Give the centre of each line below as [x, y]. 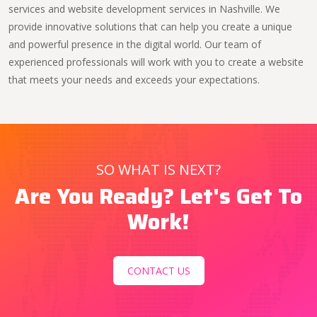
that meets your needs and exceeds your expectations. [134, 80]
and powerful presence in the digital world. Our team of [135, 44]
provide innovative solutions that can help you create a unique [150, 27]
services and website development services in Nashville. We [144, 9]
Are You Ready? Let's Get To [158, 196]
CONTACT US [158, 271]
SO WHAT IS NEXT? [158, 169]
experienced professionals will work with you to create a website [156, 62]
